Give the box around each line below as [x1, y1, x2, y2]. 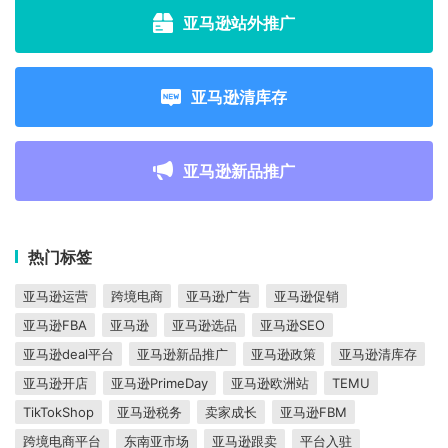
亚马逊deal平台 [23, 346, 114, 363]
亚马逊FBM [280, 404, 347, 421]
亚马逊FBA [23, 317, 87, 334]
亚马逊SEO [260, 317, 325, 334]
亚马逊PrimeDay [111, 375, 208, 392]
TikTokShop [23, 404, 94, 421]
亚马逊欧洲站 [231, 375, 309, 392]
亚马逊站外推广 [183, 13, 295, 34]
